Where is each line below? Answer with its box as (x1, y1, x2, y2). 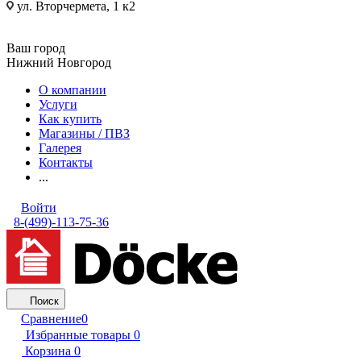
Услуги (39, 98, 77, 111)
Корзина (25, 344, 71, 358)
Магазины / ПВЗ (39, 127, 130, 140)
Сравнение (21, 312, 81, 326)
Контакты (39, 156, 93, 169)
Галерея (39, 141, 81, 155)
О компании (39, 83, 106, 97)
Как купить (39, 112, 102, 126)
